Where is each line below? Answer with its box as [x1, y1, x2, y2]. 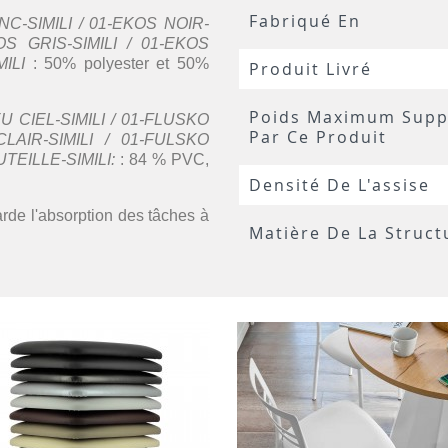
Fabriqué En [249, 10, 361, 32]
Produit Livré [249, 58, 372, 80]
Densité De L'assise [249, 174, 430, 196]
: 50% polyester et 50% [24, 55, 209, 72]
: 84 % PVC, [119, 151, 209, 168]
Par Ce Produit [249, 126, 387, 148]
